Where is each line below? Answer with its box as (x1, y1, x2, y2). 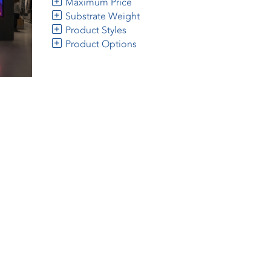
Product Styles (62, 24, 126, 36)
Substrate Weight (62, 10, 140, 22)
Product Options (62, 38, 137, 50)
